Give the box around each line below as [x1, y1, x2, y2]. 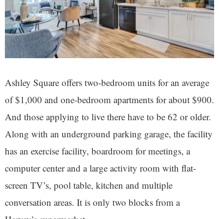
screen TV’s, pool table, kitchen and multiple [5, 179, 173, 192]
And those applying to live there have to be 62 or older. [5, 110, 211, 123]
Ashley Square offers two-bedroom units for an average [5, 76, 209, 89]
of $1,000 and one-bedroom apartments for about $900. [5, 93, 214, 106]
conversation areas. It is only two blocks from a [5, 196, 180, 209]
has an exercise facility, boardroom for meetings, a [5, 145, 190, 157]
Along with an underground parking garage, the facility [5, 128, 213, 140]
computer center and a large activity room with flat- [5, 162, 196, 175]
